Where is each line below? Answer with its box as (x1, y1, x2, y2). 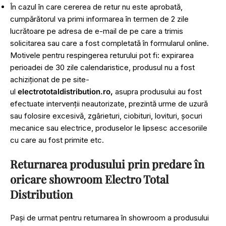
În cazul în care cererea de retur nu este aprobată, (10, 2, 183, 12)
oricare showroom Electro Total (10, 172, 168, 187)
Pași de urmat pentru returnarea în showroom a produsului (10, 213, 209, 222)
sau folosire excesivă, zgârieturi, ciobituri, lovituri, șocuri (10, 111, 202, 121)
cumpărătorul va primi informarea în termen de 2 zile (10, 14, 189, 24)
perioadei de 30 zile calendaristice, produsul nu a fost (10, 63, 195, 72)
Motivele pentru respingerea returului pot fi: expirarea (10, 50, 194, 60)
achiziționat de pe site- (10, 75, 89, 84)
